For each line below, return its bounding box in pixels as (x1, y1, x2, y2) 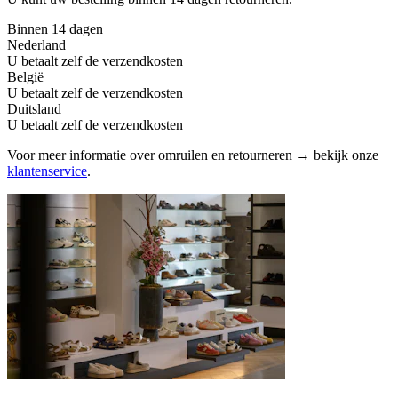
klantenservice (7, 163, 87, 179)
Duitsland (7, 100, 61, 116)
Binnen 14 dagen (7, 20, 103, 36)
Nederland (7, 36, 66, 52)
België (7, 68, 44, 84)
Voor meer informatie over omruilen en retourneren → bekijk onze (7, 147, 378, 163)
